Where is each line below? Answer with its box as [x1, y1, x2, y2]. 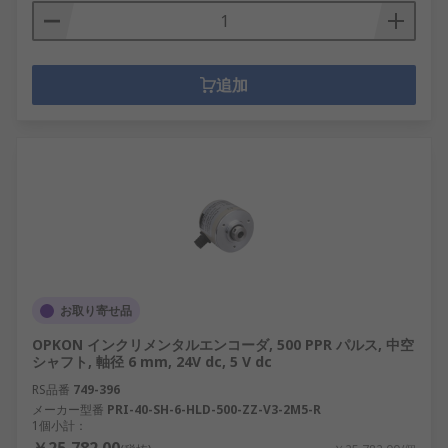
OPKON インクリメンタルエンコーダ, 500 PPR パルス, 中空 [32, 335, 414, 354]
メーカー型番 [32, 401, 104, 418]
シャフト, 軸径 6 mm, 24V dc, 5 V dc [32, 352, 272, 371]
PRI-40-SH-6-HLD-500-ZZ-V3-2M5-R [107, 401, 321, 418]
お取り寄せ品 [60, 302, 132, 319]
